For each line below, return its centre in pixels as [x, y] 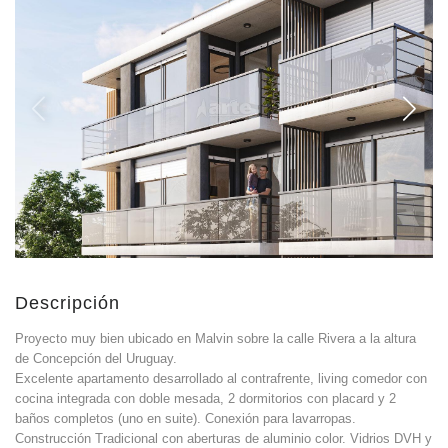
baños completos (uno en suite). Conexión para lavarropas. [185, 418]
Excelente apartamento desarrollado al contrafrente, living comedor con [221, 378]
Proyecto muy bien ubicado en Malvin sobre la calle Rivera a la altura [215, 338]
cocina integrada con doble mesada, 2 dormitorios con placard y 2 [205, 398]
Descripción [67, 303]
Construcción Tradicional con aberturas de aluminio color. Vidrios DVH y [223, 438]
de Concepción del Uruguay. [96, 358]
